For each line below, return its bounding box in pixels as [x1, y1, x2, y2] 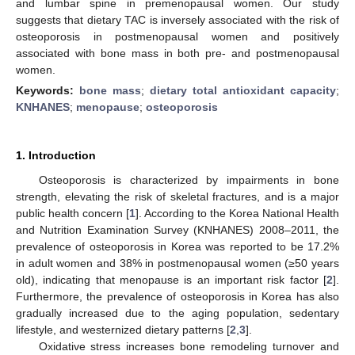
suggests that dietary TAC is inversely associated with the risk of [16, 13, 339, 26]
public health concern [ [16, 206, 129, 219]
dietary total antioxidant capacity [150, 83, 336, 97]
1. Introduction [16, 148, 96, 162]
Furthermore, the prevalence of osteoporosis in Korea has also [16, 289, 339, 303]
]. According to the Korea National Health [136, 206, 339, 219]
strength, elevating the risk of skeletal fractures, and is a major [16, 189, 339, 203]
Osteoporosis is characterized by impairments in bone [38, 173, 339, 186]
